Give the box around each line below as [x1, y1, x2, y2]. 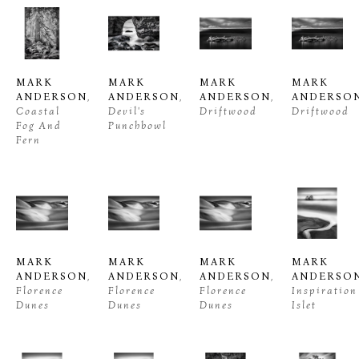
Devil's [107, 104, 146, 117]
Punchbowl [107, 119, 167, 131]
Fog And [16, 119, 62, 131]
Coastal [16, 104, 60, 117]
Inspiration [291, 284, 357, 296]
